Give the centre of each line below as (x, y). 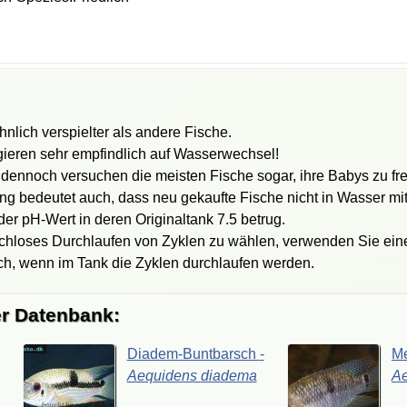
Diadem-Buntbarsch (193, 353)
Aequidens (164, 375)
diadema (228, 375)
